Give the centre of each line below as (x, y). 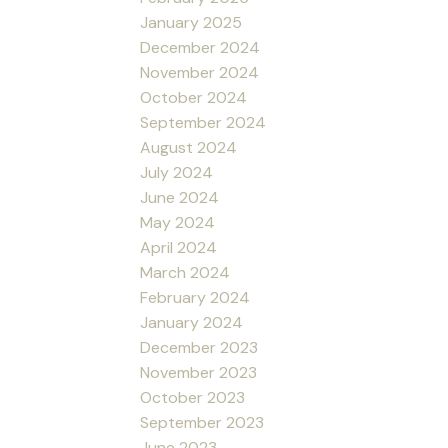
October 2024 (194, 97)
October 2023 (193, 397)
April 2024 (179, 247)
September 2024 (203, 122)
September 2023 (202, 422)
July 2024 (177, 172)
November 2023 (199, 372)
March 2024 (185, 272)
